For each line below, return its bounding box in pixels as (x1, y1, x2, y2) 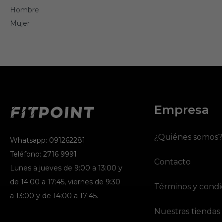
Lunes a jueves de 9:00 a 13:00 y (10, 164, 122, 173)
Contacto (154, 157, 191, 166)
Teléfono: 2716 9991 (10, 150, 77, 159)
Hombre (10, 5, 39, 14)
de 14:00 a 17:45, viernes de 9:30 (10, 177, 120, 187)
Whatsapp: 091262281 (10, 136, 85, 145)
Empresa (154, 103, 209, 117)
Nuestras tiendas (154, 207, 220, 216)
